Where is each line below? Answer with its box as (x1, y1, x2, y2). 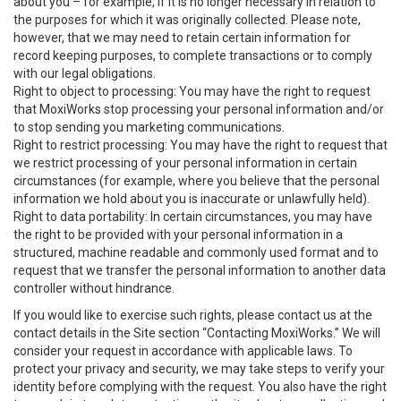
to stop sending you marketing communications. (13, 120, 285, 134)
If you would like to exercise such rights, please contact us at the (13, 308, 372, 322)
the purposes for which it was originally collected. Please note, (13, 13, 361, 27)
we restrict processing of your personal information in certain (13, 156, 357, 170)
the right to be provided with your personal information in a (13, 227, 343, 242)
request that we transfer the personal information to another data (13, 263, 386, 277)
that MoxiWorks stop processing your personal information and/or (13, 102, 384, 116)
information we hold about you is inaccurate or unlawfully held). (13, 192, 370, 206)
